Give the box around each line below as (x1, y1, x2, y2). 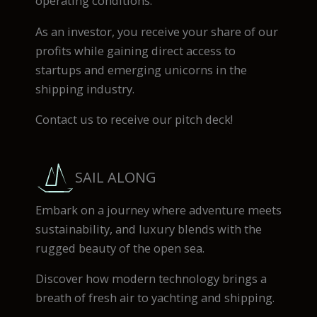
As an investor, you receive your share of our (35, 23, 278, 40)
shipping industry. (35, 80, 134, 97)
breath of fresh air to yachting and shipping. (35, 289, 275, 306)
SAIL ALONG (75, 168, 156, 188)
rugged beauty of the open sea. (35, 239, 204, 256)
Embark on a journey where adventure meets (35, 201, 282, 218)
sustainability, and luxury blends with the (35, 220, 262, 237)
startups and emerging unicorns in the (35, 61, 247, 78)
